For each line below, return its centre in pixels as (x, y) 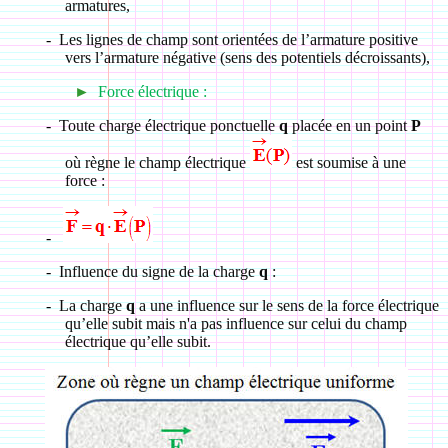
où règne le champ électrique (157, 162)
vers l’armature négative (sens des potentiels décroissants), (247, 57)
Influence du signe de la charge (158, 271)
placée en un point (349, 125)
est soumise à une (348, 162)
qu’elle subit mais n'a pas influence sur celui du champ (235, 323)
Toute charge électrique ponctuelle (168, 125)
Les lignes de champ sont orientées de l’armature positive (238, 39)
